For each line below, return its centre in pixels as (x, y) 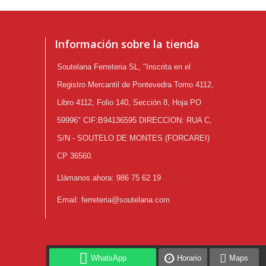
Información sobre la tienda (127, 44)
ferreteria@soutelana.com (126, 199)
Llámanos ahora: (87, 178)
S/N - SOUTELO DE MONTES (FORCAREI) (133, 138)
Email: (69, 199)
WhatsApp (109, 258)
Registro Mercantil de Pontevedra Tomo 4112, (135, 84)
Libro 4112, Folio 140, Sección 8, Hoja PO (129, 102)
